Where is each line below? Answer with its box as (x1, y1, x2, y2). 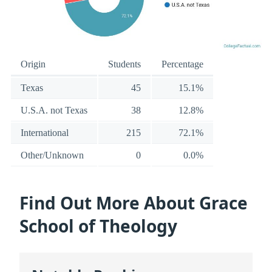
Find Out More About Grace (19, 191, 248, 214)
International (21, 127, 69, 138)
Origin (21, 59, 46, 70)
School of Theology (19, 214, 177, 237)
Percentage (161, 59, 203, 70)
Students (108, 59, 141, 70)
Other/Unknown (21, 150, 84, 161)
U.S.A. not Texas (21, 105, 87, 116)
